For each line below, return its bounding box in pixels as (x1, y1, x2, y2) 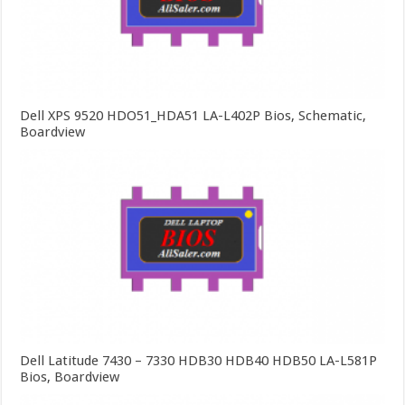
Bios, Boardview (20, 369, 120, 386)
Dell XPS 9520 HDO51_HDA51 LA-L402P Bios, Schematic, (20, 108, 367, 125)
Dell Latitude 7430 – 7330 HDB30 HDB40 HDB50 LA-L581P (20, 353, 378, 370)
